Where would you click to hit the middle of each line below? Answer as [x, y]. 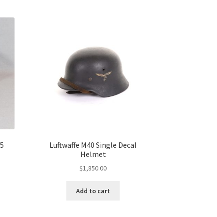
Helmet [93, 154]
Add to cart [93, 191]
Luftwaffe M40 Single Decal [93, 145]
